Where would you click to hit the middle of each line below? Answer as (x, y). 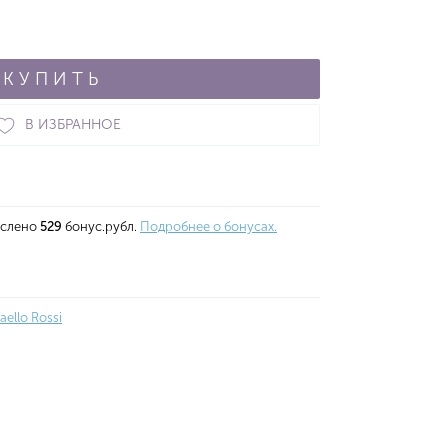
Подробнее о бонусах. (208, 226)
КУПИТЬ (53, 79)
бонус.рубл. (101, 226)
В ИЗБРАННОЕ (73, 124)
